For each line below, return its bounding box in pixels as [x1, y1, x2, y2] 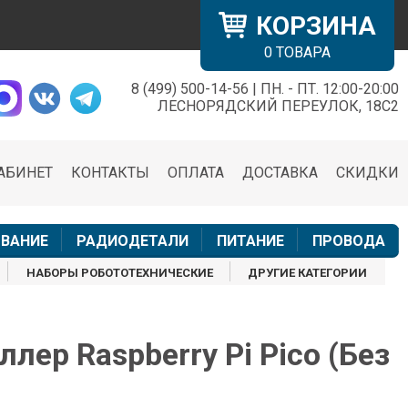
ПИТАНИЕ [216, 232, 284, 250]
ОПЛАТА [168, 164, 224, 182]
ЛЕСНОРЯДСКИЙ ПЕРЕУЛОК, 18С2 [158, 97, 399, 115]
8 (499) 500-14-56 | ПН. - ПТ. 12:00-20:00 [131, 80, 399, 97]
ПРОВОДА [311, 232, 385, 250]
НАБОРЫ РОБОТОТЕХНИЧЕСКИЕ [25, 266, 213, 280]
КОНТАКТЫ [71, 164, 149, 182]
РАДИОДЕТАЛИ [76, 232, 189, 250]
